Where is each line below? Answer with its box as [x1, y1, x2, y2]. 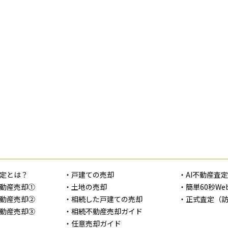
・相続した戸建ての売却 [64, 194, 142, 205]
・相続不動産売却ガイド [64, 206, 142, 217]
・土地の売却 [64, 182, 107, 192]
